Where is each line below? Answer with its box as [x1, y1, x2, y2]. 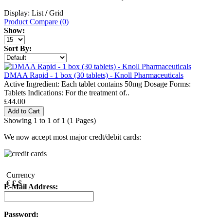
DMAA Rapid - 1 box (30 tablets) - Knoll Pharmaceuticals [4, 71, 183, 80]
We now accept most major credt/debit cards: [4, 133, 141, 142]
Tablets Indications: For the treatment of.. [4, 89, 129, 97]
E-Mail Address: [4, 182, 58, 191]
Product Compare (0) [4, 18, 69, 26]
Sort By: [4, 44, 32, 53]
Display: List [4, 9, 45, 18]
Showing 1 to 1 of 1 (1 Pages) [4, 116, 96, 125]
